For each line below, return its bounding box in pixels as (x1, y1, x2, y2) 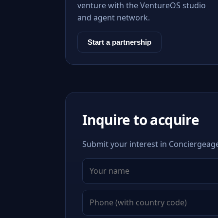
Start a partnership (88, 38, 151, 46)
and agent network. (77, 12, 150, 23)
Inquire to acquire (82, 110, 200, 129)
